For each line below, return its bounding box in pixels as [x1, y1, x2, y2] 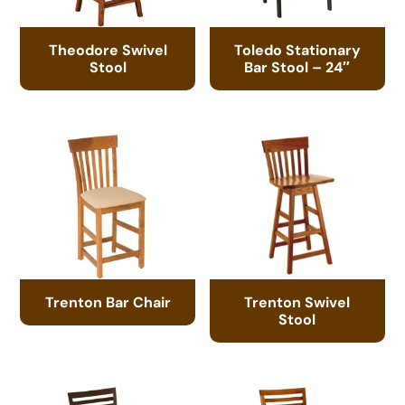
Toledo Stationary [233, 41, 361, 60]
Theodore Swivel [48, 41, 167, 60]
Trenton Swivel [244, 293, 351, 312]
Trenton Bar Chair [44, 293, 171, 312]
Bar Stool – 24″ [244, 58, 351, 77]
